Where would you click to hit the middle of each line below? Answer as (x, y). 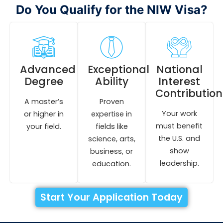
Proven (111, 102)
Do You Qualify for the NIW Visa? (111, 10)
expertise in (111, 114)
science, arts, (111, 139)
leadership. (179, 164)
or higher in (44, 114)
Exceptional (118, 70)
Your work (179, 114)
